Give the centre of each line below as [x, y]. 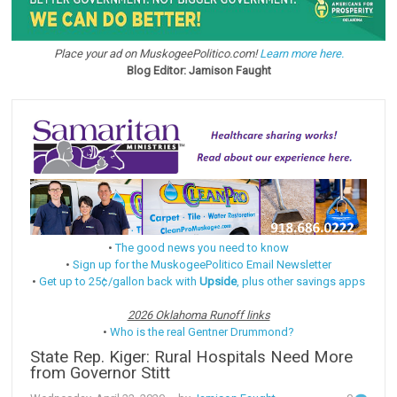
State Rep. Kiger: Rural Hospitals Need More [192, 357]
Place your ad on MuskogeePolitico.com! [156, 54]
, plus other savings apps [301, 281]
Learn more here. [301, 54]
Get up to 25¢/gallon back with [119, 281]
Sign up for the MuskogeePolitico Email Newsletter [202, 264]
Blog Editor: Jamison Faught [198, 71]
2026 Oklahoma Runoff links [198, 315]
